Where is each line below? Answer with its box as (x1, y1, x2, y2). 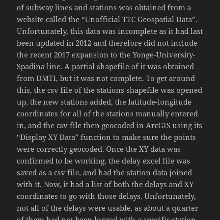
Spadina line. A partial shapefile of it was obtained (17, 61, 194, 72)
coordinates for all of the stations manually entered (17, 109, 198, 119)
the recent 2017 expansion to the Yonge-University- (17, 50, 196, 60)
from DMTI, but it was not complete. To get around (17, 73, 195, 83)
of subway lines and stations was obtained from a (17, 2, 192, 13)
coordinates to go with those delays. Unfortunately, (17, 191, 196, 201)
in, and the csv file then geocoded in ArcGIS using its (17, 120, 203, 131)
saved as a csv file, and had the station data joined (17, 167, 192, 178)
